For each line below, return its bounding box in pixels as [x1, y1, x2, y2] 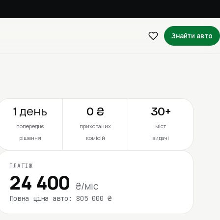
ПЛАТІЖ [9, 162, 33, 169]
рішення [19, 134, 41, 141]
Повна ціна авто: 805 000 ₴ [9, 193, 112, 203]
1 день [13, 104, 47, 118]
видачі [152, 134, 169, 141]
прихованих [80, 122, 111, 130]
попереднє [16, 122, 44, 130]
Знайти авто [171, 31, 213, 40]
